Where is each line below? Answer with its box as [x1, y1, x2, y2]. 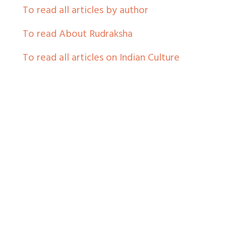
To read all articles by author [23, 2, 148, 21]
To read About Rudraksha [23, 25, 133, 44]
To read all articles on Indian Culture [23, 49, 180, 68]
